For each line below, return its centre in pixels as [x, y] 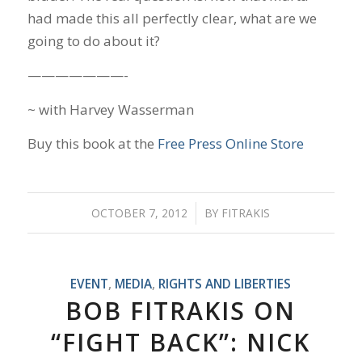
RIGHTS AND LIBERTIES [225, 284]
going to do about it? [93, 40]
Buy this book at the [92, 143]
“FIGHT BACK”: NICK [181, 343]
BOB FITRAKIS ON [181, 311]
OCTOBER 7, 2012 [140, 213]
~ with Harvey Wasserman [110, 109]
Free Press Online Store [230, 143]
